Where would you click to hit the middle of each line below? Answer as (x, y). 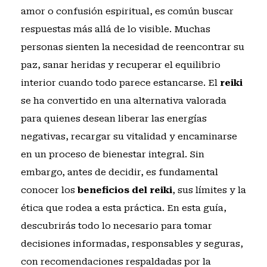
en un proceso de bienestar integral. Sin (112, 155)
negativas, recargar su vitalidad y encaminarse (129, 137)
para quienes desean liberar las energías (114, 119)
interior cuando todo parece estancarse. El (120, 83)
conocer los (49, 190)
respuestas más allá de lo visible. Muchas (115, 30)
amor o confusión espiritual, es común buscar (127, 12)
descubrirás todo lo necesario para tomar (116, 226)
